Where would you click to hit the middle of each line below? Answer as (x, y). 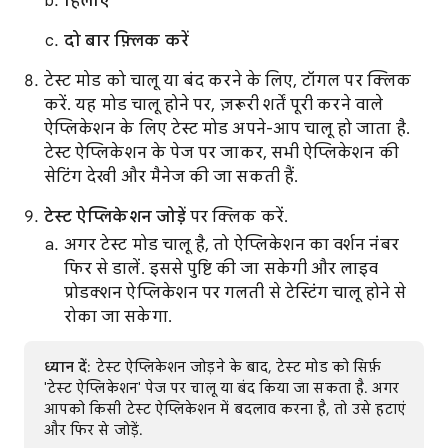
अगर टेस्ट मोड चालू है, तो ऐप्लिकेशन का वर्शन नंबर (231, 245)
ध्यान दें (66, 367)
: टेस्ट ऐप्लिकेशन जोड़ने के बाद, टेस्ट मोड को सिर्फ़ (234, 367)
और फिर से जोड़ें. (93, 430)
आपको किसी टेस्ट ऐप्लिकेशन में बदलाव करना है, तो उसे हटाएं (225, 409)
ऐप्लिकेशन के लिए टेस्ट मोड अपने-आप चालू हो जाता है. (227, 129)
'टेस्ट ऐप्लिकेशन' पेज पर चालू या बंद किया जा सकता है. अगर (222, 388)
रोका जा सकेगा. (118, 317)
